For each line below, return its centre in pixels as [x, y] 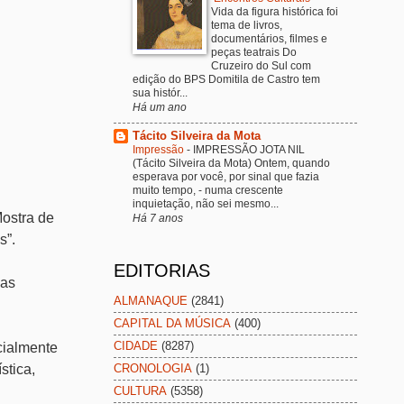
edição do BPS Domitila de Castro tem [226, 80]
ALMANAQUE [151, 301]
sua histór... [160, 93]
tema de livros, [247, 26]
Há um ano [160, 107]
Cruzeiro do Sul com [261, 66]
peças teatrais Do [254, 53]
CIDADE [136, 346]
